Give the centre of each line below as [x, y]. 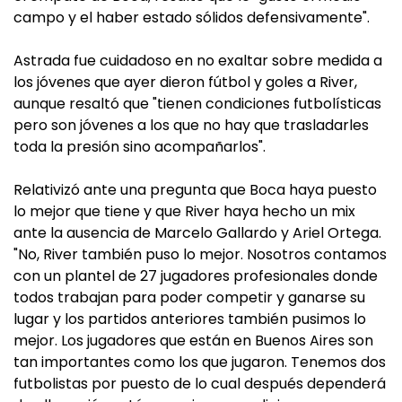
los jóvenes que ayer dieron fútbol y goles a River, [185, 82]
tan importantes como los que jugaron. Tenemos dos [200, 362]
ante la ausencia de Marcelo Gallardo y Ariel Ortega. [197, 233]
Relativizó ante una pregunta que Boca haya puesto [195, 190]
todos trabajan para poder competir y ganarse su [189, 297]
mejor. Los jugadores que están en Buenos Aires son [193, 341]
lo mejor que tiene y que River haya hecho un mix [184, 211]
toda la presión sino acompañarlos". [140, 147]
